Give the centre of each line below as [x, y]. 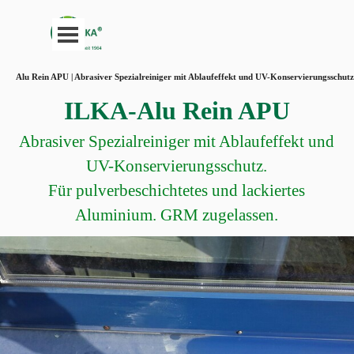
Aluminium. [118, 215]
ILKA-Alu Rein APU [177, 111]
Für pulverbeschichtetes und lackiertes [177, 190]
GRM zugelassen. [220, 215]
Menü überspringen [123, 26]
